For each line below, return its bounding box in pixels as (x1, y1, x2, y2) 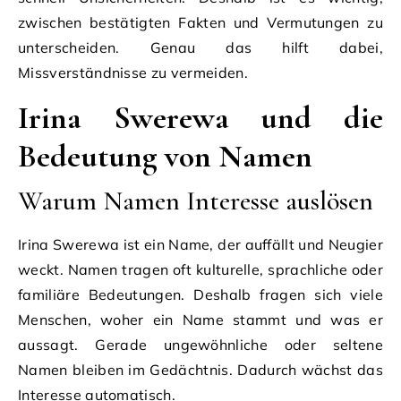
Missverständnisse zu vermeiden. (18, 63, 248, 81)
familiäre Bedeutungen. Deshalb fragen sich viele (18, 285, 383, 303)
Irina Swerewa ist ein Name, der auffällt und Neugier (18, 235, 383, 253)
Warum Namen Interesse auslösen (18, 183, 373, 218)
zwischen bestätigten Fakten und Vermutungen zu (18, 13, 383, 31)
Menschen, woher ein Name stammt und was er (18, 310, 383, 328)
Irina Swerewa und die (18, 98, 383, 137)
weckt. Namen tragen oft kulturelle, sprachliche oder (18, 260, 383, 278)
